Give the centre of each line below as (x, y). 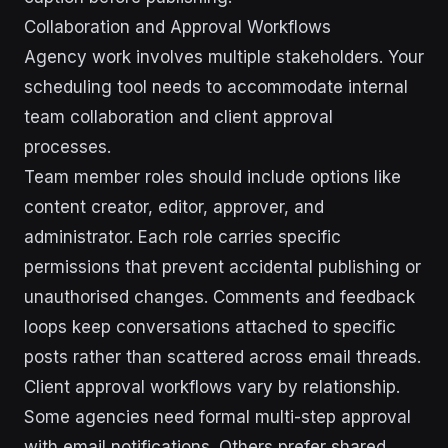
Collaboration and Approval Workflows (177, 27)
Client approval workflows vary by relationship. (212, 387)
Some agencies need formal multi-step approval (217, 417)
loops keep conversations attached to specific (210, 327)
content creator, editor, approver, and (174, 207)
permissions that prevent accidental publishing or (222, 267)
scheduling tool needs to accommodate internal (216, 87)
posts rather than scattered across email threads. (222, 357)
